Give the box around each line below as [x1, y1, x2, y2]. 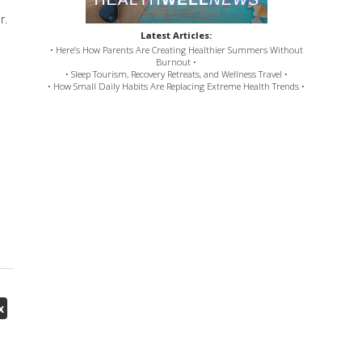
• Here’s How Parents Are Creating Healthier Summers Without [49, 43, 303, 56]
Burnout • [156, 55, 197, 68]
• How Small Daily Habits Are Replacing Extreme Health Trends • [48, 79, 305, 92]
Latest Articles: [141, 28, 213, 41]
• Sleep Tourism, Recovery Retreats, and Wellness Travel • [65, 67, 288, 80]
